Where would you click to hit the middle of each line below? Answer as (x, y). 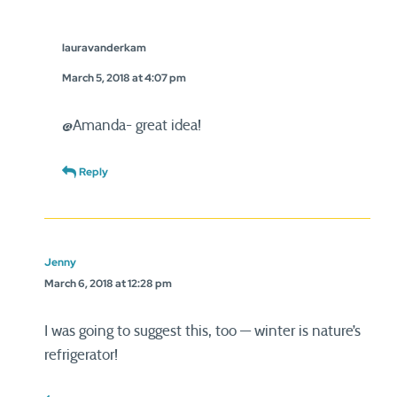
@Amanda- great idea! (132, 125)
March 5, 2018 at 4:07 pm (124, 78)
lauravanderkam (104, 48)
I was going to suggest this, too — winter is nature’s (202, 331)
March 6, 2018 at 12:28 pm (108, 284)
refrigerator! (81, 355)
